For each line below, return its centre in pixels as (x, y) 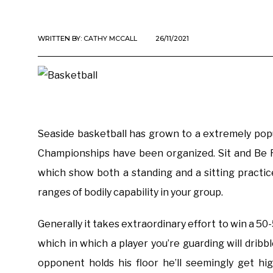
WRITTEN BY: (61, 38)
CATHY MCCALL (110, 38)
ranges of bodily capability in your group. (130, 192)
